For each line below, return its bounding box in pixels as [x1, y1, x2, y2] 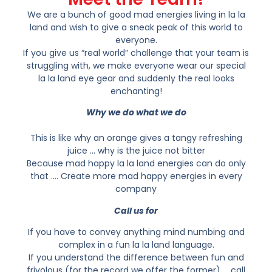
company [115, 183, 157, 195]
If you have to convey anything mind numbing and [27, 226, 245, 239]
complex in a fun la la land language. [58, 239, 214, 251]
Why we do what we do [86, 106, 186, 119]
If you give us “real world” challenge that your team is [23, 46, 249, 59]
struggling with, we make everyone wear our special [26, 59, 246, 72]
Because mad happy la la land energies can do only [26, 157, 246, 170]
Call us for [114, 204, 158, 217]
